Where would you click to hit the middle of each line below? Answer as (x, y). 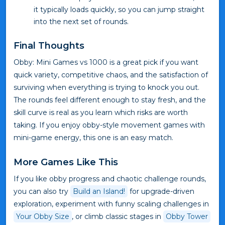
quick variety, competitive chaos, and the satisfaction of (111, 75)
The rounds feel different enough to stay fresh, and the (110, 100)
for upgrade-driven (161, 192)
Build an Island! (99, 192)
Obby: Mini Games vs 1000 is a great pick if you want (106, 63)
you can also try (42, 192)
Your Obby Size (43, 217)
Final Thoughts (49, 46)
